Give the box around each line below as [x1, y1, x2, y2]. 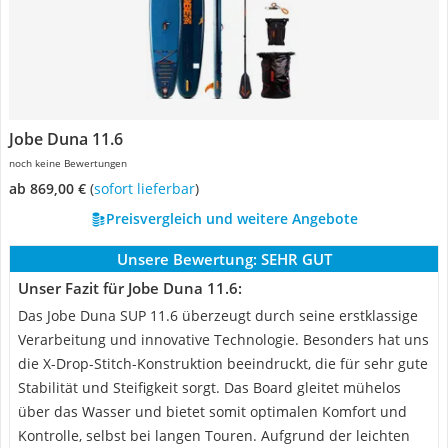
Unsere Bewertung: [116, 249, 257, 269]
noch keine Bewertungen [9, 156, 127, 170]
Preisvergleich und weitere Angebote [105, 209, 358, 228]
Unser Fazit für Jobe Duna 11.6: [18, 278, 242, 298]
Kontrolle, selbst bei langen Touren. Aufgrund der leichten [18, 426, 410, 445]
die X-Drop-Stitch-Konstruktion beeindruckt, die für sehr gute [18, 354, 428, 373]
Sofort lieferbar [101, 179, 195, 198]
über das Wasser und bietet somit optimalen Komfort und [18, 402, 407, 421]
